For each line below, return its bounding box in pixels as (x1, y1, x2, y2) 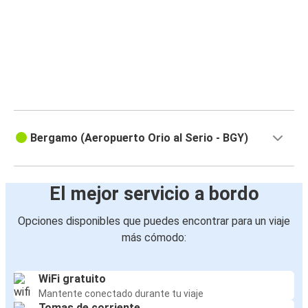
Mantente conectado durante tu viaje (38, 288, 203, 300)
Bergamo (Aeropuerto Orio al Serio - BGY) (30, 131, 248, 145)
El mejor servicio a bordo (49, 183, 259, 206)
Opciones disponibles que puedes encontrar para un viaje (18, 214, 290, 228)
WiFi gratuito (38, 272, 106, 286)
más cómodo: (122, 231, 186, 245)
